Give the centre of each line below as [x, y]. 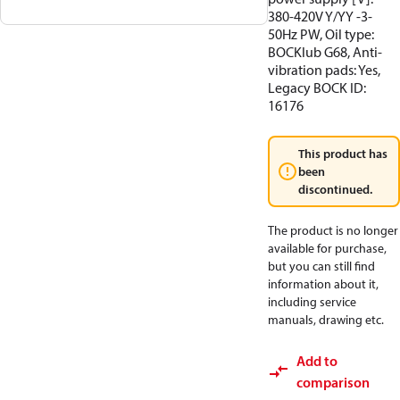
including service [312, 302]
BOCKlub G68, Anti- [325, 52]
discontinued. [335, 189]
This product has [343, 154]
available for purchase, [327, 248]
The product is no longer [333, 230]
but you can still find [321, 266]
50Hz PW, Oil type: [321, 34]
